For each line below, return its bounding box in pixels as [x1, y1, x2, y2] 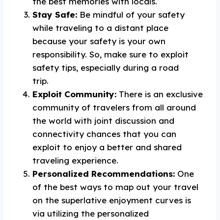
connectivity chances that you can [32, 129, 176, 139]
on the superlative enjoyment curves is [32, 195, 191, 205]
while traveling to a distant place [32, 23, 168, 33]
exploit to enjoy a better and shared [32, 142, 182, 152]
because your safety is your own [32, 36, 165, 46]
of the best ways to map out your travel [32, 182, 198, 192]
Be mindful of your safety [77, 9, 185, 20]
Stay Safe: [32, 9, 77, 20]
